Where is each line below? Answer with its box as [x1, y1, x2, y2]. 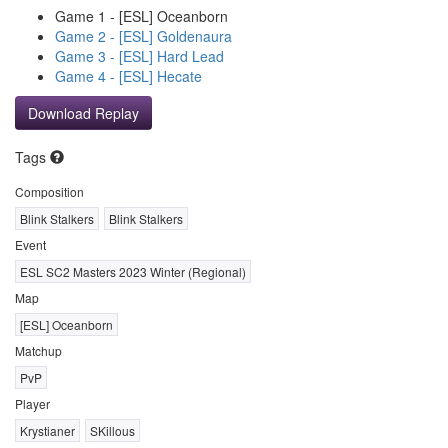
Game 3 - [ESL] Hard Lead [55, 45, 224, 66]
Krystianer [20, 421, 75, 439]
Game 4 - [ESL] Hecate [55, 65, 202, 86]
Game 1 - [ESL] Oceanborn [55, 5, 228, 26]
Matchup [15, 341, 62, 359]
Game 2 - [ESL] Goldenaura [55, 25, 232, 46]
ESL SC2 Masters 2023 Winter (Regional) [20, 262, 246, 280]
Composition [15, 182, 84, 200]
